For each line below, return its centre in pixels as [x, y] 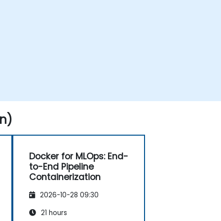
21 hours [53, 213]
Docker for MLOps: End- [79, 156]
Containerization [65, 177]
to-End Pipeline [61, 167]
